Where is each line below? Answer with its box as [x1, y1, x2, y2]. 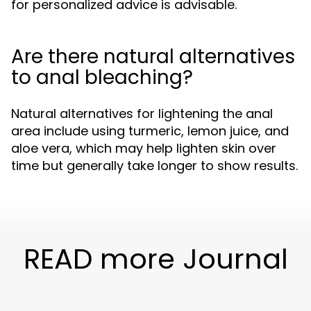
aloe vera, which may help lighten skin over [11, 140, 276, 157]
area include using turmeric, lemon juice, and [11, 122, 289, 140]
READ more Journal [23, 239, 288, 278]
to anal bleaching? [11, 64, 193, 91]
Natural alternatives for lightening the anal [11, 105, 273, 122]
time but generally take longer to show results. [11, 157, 298, 174]
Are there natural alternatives [11, 43, 295, 70]
